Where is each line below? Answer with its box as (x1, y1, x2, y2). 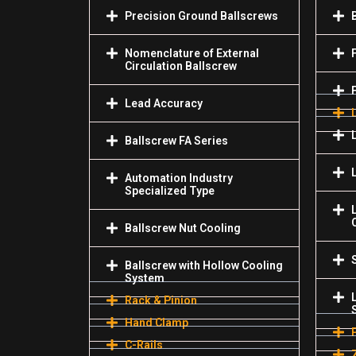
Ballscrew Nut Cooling (125, 221, 241, 234)
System (125, 271, 164, 284)
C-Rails (125, 338, 163, 351)
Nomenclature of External (125, 46, 259, 60)
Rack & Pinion (125, 293, 197, 307)
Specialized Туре (125, 184, 215, 197)
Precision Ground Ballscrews (125, 9, 278, 22)
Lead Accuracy (125, 96, 203, 110)
